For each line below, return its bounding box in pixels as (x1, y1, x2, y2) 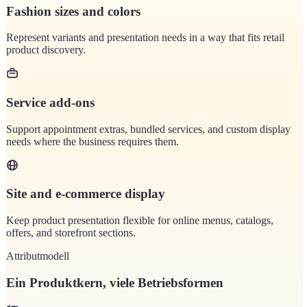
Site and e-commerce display (6, 186, 165, 201)
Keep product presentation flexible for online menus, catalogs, (6, 214, 273, 227)
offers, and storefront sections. (6, 227, 136, 239)
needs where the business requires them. (6, 135, 179, 147)
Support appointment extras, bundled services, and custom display (6, 123, 291, 135)
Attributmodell (6, 250, 69, 262)
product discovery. (6, 44, 86, 56)
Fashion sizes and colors (6, 3, 140, 19)
